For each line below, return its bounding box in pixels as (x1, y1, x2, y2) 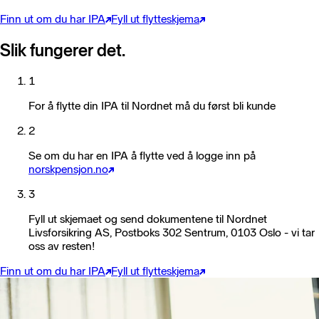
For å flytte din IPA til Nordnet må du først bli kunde (28, 99, 276, 113)
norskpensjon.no (28, 162, 108, 177)
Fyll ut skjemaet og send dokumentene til (28, 212, 226, 226)
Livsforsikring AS (28, 226, 110, 240)
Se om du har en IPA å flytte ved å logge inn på (28, 149, 256, 163)
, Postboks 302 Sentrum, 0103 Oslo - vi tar (110, 226, 315, 240)
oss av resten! (28, 239, 95, 253)
